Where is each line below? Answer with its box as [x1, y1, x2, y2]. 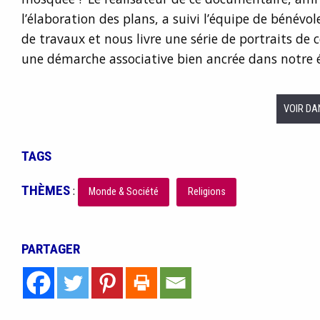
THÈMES [21, 182, 70, 199]
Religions [187, 186, 226, 199]
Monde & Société [88, 186, 159, 199]
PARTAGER [21, 241, 80, 258]
